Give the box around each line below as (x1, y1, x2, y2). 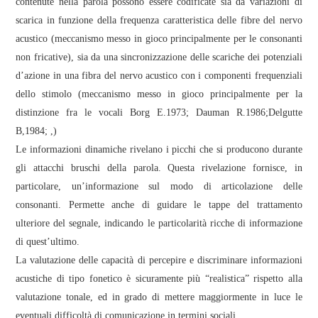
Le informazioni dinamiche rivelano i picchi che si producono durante (16, 143, 302, 155)
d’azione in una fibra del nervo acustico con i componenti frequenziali (16, 70, 302, 81)
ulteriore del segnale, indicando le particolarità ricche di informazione (16, 217, 302, 229)
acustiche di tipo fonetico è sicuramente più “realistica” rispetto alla (16, 273, 302, 284)
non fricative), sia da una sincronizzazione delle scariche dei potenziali (16, 51, 302, 62)
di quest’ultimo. (16, 236, 80, 247)
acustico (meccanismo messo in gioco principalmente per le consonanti (16, 33, 302, 44)
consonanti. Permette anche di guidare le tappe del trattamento (16, 199, 302, 210)
